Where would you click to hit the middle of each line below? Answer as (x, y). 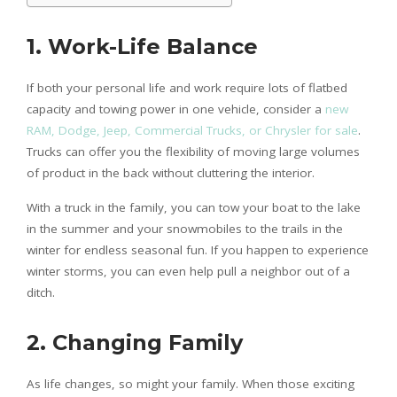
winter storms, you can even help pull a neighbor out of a (188, 271)
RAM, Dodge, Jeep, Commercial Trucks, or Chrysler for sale (192, 130)
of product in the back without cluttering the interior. (171, 173)
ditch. (41, 292)
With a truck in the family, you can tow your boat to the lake (194, 207)
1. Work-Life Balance (142, 47)
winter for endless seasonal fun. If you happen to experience (198, 250)
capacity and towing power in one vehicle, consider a (176, 109)
